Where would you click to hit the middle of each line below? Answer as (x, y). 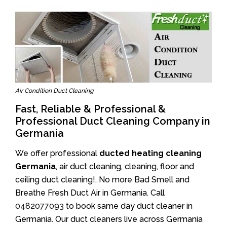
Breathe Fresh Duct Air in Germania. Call (90, 193)
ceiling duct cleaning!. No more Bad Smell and (102, 180)
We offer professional (57, 154)
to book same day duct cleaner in (128, 206)
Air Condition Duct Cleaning (54, 91)
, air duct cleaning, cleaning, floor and (125, 167)
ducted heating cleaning (150, 154)
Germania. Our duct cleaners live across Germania (109, 219)
